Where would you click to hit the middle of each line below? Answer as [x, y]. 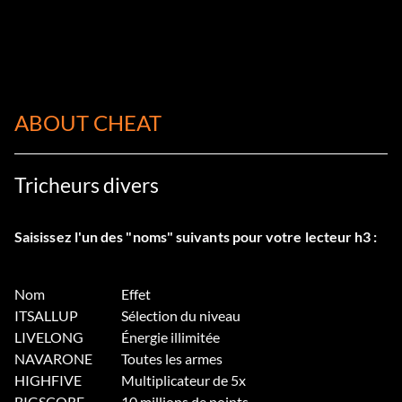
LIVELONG [49, 337]
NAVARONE [53, 359]
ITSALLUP [46, 316]
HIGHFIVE [48, 380]
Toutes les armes [172, 359]
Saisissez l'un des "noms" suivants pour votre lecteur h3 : [196, 237]
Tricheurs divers [87, 185]
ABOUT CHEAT [88, 123]
